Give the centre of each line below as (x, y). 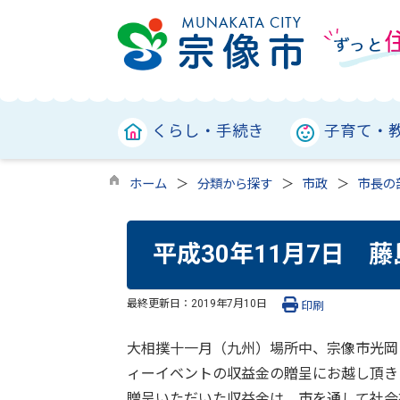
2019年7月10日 (229, 303)
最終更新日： (159, 303)
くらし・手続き (208, 131)
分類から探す (235, 184)
